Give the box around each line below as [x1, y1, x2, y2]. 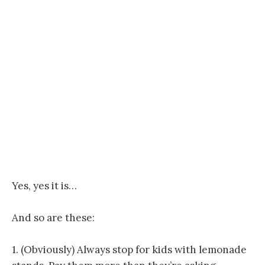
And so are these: [12, 211, 95, 225]
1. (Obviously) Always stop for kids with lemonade [12, 243, 247, 257]
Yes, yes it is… [12, 179, 77, 192]
